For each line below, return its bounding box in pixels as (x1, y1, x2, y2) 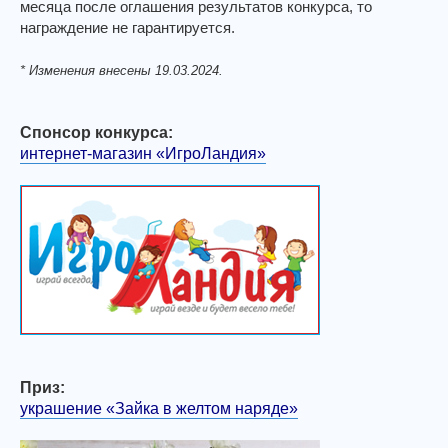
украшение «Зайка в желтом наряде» (20, 399, 298, 417)
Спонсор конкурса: (20, 123, 173, 141)
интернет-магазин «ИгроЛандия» (20, 144, 266, 162)
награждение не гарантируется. (20, 18, 235, 36)
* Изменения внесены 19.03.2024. (20, 62, 223, 78)
